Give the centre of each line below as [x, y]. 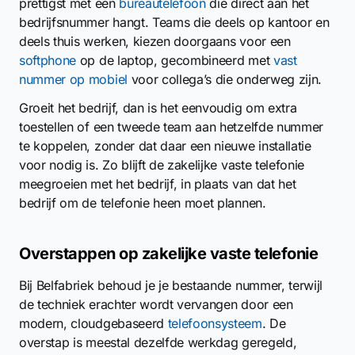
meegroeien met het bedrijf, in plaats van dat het [158, 184]
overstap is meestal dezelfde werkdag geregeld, [158, 342]
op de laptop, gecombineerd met [175, 60]
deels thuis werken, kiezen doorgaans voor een [155, 41]
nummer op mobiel [73, 79]
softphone [48, 60]
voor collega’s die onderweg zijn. [225, 79]
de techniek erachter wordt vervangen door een [156, 304]
